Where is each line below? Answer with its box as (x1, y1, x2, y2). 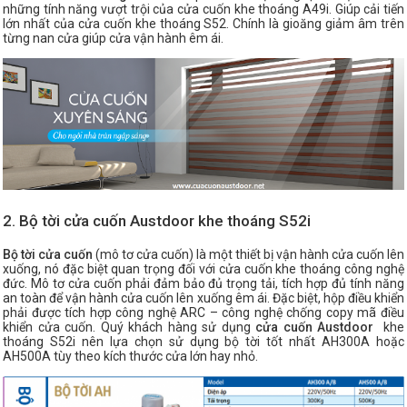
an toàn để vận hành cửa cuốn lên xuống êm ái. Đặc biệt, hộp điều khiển (3, 290, 404, 305)
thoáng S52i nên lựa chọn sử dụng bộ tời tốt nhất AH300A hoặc (3, 333, 404, 349)
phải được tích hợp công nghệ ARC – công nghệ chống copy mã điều (3, 304, 404, 320)
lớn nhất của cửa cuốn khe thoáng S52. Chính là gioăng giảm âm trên (3, 16, 404, 32)
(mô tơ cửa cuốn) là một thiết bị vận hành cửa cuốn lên (95, 246, 404, 262)
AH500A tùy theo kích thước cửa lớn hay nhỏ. (3, 348, 258, 363)
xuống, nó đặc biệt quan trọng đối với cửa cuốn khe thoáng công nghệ (3, 261, 404, 276)
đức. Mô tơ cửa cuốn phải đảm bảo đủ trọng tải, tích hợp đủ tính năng (3, 275, 404, 291)
